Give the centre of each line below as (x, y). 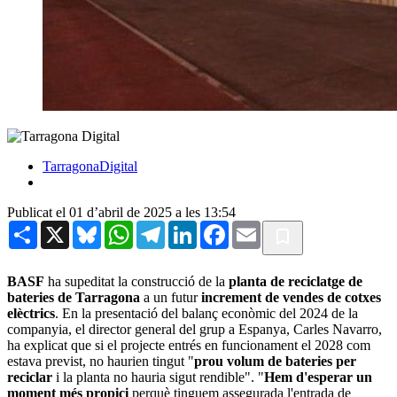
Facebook (256, 227)
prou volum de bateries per (275, 361)
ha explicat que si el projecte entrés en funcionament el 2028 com (189, 345)
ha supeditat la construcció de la (136, 281)
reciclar (30, 377)
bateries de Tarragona (74, 297)
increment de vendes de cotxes (291, 297)
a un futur (171, 297)
